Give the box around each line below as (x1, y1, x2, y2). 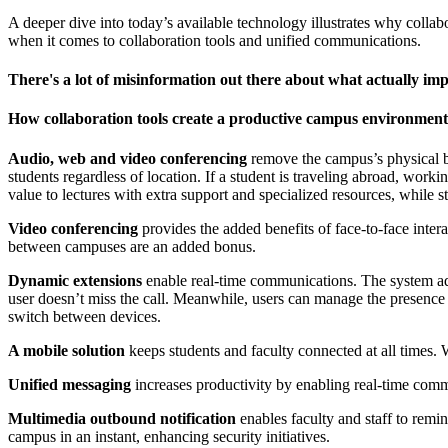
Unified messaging (8, 375, 131, 393)
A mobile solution (8, 341, 125, 359)
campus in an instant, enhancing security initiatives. (8, 427, 330, 445)
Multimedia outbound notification (8, 409, 236, 427)
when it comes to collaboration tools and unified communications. (8, 31, 421, 49)
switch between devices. (8, 307, 161, 325)
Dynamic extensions (8, 271, 142, 289)
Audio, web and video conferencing (8, 149, 247, 167)
